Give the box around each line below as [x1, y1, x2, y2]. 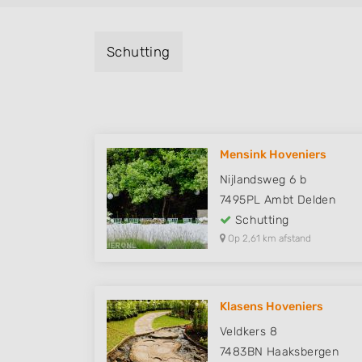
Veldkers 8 [220, 325, 277, 339]
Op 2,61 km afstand [225, 233, 311, 245]
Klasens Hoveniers [220, 300, 323, 314]
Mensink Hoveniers [220, 148, 326, 162]
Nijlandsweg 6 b [220, 173, 306, 187]
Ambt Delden [263, 193, 336, 208]
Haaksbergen [266, 345, 339, 360]
